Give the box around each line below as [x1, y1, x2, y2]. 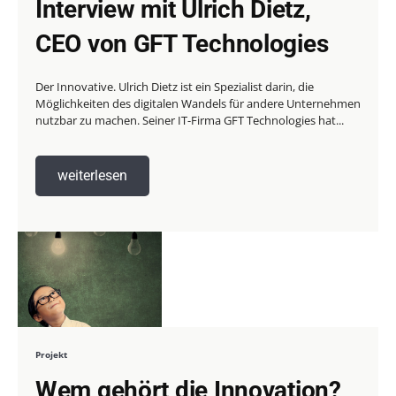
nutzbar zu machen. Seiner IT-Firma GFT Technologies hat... [35, 112, 344, 129]
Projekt [35, 347, 67, 361]
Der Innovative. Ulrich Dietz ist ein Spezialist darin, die [35, 79, 314, 95]
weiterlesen [57, 167, 127, 185]
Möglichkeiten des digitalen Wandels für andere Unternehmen [35, 95, 361, 112]
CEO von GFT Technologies [35, 29, 329, 59]
